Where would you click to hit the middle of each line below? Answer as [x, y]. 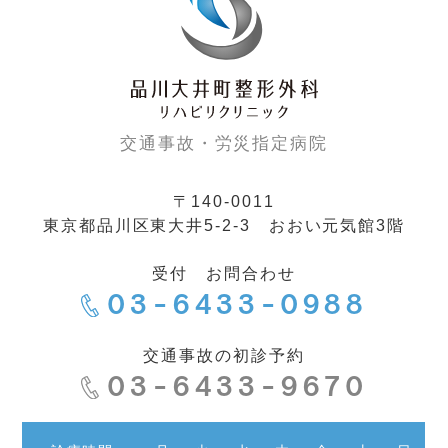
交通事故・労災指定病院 [224, 144]
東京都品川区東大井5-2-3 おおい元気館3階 [224, 226]
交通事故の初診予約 [224, 356]
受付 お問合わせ [224, 274]
